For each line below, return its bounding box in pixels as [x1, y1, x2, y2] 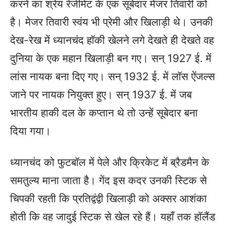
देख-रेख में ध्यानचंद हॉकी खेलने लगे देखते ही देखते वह [10, 34, 214, 46]
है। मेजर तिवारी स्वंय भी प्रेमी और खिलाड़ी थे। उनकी [10, 16, 213, 28]
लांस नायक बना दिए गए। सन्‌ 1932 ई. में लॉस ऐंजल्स [10, 70, 215, 83]
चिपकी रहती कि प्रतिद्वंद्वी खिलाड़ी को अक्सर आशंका [10, 192, 207, 205]
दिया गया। [10, 125, 51, 137]
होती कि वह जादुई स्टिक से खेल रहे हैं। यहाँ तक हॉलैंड [10, 210, 215, 223]
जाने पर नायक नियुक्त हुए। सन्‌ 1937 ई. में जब [10, 88, 192, 101]
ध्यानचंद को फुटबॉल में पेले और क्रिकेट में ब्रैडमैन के [10, 156, 209, 168]
